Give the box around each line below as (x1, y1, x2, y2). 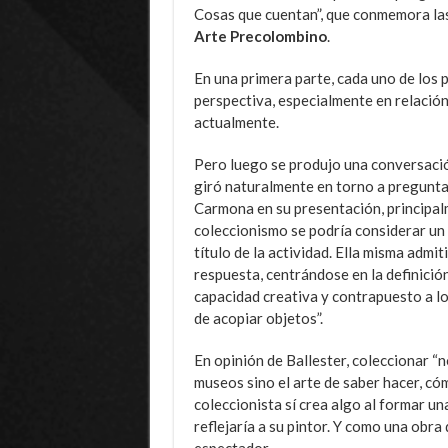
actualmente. (193, 112, 279, 131)
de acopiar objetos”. (193, 308, 323, 327)
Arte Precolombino (193, 26, 327, 45)
